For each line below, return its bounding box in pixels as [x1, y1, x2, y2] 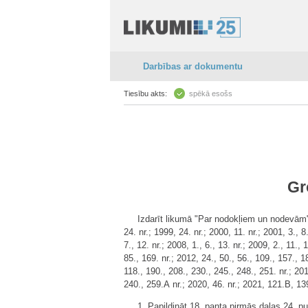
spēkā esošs [189, 89, 232, 98]
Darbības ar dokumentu [143, 61, 243, 71]
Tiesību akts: [124, 89, 167, 98]
